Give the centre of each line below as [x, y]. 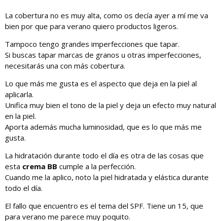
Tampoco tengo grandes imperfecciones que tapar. [92, 44]
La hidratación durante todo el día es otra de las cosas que [104, 156]
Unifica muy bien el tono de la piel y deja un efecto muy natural [110, 105]
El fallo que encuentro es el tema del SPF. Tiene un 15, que [104, 206]
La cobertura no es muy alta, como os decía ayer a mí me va [107, 16]
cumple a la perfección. [96, 166]
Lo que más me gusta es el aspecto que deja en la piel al [101, 84]
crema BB [40, 166]
